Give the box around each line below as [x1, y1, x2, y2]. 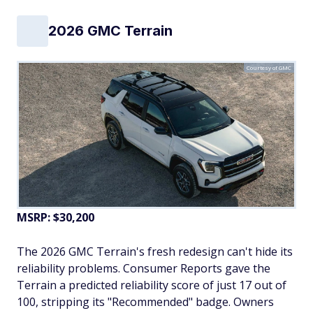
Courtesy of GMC [247, 63, 291, 71]
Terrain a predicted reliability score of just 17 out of [17, 277, 286, 293]
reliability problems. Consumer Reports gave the [17, 260, 270, 276]
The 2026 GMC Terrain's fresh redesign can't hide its [17, 243, 293, 259]
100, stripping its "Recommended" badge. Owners [17, 293, 274, 310]
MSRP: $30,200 [17, 209, 94, 225]
